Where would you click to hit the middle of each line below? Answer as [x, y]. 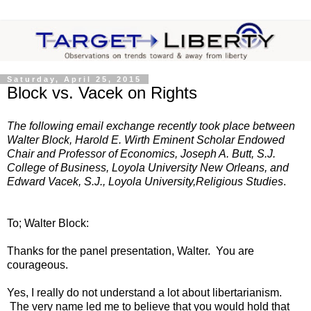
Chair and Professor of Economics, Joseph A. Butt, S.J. [141, 153]
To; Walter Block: [48, 223]
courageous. [37, 264]
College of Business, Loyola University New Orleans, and [148, 167]
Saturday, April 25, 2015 [74, 79]
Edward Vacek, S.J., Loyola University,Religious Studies [145, 181]
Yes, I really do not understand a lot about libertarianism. [144, 292]
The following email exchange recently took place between [151, 126]
